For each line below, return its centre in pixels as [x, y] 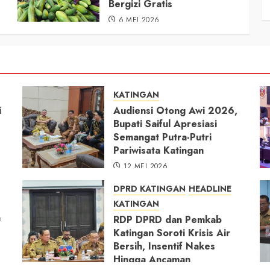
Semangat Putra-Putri [163, 137]
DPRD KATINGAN [150, 188]
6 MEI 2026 [139, 20]
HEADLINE [210, 188]
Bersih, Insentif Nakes [165, 246]
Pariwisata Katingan [159, 150]
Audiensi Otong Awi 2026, [176, 110]
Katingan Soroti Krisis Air [172, 233]
